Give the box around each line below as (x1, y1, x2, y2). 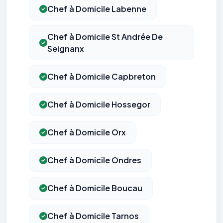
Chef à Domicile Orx (47, 127, 126, 138)
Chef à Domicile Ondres (47, 155, 141, 166)
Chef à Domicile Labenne (47, 3, 146, 14)
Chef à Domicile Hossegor (47, 99, 150, 110)
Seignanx (47, 43, 84, 54)
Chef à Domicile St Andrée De (47, 31, 163, 42)
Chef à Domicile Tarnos (47, 211, 139, 222)
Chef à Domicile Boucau (47, 183, 142, 194)
